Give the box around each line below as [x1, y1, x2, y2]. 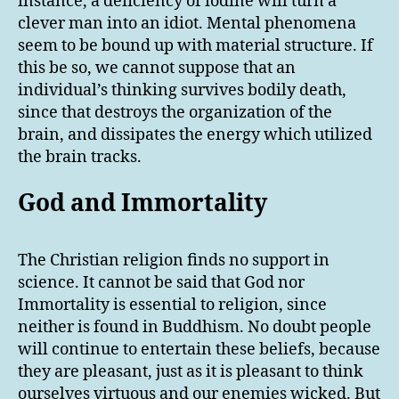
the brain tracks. [18, 146, 142, 167]
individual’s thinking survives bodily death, [18, 79, 346, 101]
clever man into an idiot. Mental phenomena [18, 12, 356, 34]
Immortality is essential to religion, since [18, 295, 327, 316]
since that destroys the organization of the [18, 102, 332, 123]
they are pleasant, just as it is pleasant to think [18, 362, 363, 383]
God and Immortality [18, 190, 267, 219]
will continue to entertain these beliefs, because [18, 339, 380, 361]
